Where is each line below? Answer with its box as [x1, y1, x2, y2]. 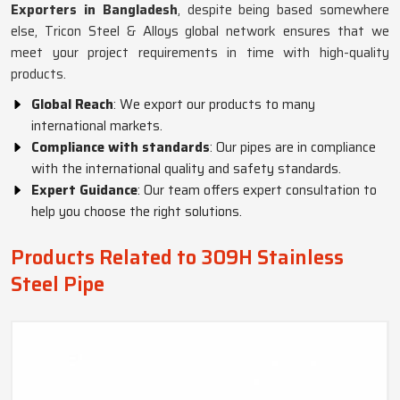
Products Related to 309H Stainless [11, 242, 344, 273]
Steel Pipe [11, 269, 104, 300]
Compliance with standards [31, 137, 210, 158]
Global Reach [31, 94, 113, 115]
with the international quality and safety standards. [31, 158, 341, 179]
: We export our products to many [113, 94, 315, 115]
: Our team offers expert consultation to [137, 179, 377, 201]
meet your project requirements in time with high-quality [11, 42, 389, 63]
